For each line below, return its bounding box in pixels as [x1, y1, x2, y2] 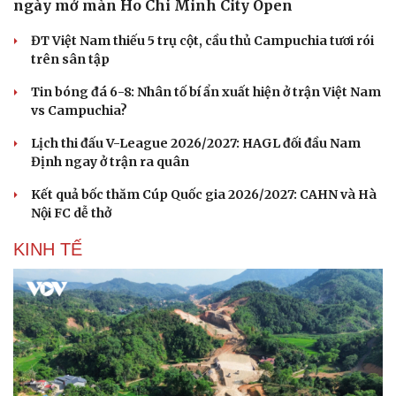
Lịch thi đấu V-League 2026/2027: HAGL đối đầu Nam [31, 135, 361, 152]
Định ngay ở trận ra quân [31, 154, 189, 171]
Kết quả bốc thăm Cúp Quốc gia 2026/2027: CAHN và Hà [31, 187, 377, 203]
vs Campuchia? [31, 103, 127, 119]
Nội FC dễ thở [31, 205, 111, 222]
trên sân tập [31, 51, 110, 68]
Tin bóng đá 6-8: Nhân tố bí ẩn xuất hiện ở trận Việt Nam [31, 84, 381, 101]
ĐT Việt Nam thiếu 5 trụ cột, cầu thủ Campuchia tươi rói [31, 33, 374, 49]
